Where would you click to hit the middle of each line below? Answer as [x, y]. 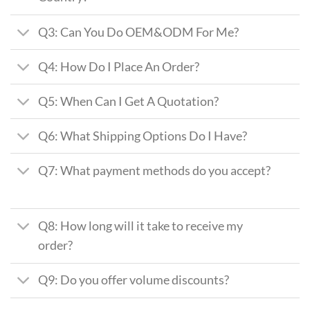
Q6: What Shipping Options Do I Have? [143, 136]
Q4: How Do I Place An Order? [119, 66]
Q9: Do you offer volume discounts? [134, 280]
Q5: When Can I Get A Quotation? [129, 101]
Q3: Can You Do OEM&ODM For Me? [139, 32]
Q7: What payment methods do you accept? [155, 170]
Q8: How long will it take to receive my [141, 226]
